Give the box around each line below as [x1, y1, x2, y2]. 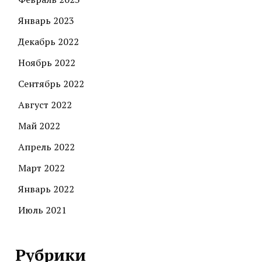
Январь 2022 [18, 182, 74, 196]
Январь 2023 [18, 14, 74, 27]
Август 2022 [18, 98, 72, 112]
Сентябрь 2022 [18, 77, 84, 91]
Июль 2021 [18, 204, 67, 217]
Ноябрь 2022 [18, 56, 75, 70]
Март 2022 [18, 161, 65, 175]
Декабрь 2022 [18, 35, 79, 49]
